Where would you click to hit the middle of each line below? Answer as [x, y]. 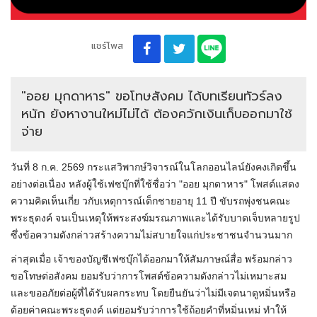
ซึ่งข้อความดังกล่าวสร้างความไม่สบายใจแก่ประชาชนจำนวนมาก [151, 235]
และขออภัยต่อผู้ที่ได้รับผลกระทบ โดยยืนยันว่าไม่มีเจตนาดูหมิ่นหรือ [153, 293]
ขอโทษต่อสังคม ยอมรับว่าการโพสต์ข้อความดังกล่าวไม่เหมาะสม [149, 276]
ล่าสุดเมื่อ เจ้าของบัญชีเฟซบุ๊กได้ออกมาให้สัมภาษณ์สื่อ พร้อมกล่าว [151, 259]
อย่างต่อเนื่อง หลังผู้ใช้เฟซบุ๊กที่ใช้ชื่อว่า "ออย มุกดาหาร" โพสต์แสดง [155, 184]
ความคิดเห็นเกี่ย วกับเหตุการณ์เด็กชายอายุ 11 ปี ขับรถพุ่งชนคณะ [151, 201]
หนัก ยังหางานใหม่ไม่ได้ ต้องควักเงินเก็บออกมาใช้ [157, 114]
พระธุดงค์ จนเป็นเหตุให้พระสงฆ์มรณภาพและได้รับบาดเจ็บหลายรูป [155, 218]
